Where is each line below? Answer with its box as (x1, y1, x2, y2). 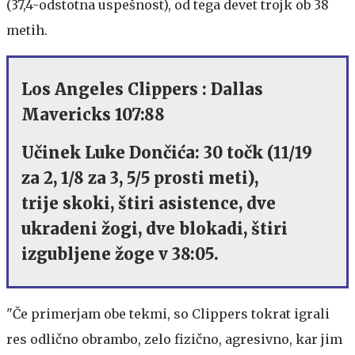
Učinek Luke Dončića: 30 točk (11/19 (21, 142, 312, 162)
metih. (6, 21, 51, 38)
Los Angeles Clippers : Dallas (21, 78, 263, 99)
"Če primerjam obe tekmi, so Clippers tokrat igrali (6, 305, 330, 322)
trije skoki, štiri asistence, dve (21, 193, 276, 213)
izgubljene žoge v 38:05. (21, 243, 219, 264)
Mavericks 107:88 (21, 104, 165, 124)
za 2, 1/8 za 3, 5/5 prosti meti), (21, 167, 258, 188)
